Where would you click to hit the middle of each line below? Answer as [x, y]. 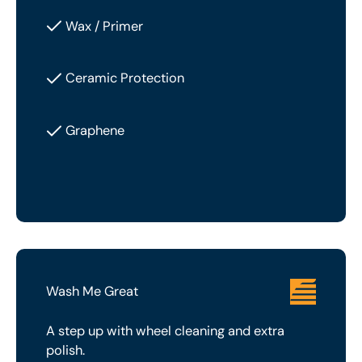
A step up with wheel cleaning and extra [166, 330]
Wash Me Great [93, 292]
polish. [66, 350]
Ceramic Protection [125, 78]
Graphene [95, 131]
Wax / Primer [105, 26]
